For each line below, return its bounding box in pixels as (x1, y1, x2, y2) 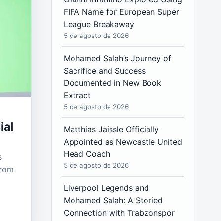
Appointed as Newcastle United (64, 137, 183, 147)
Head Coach (64, 149, 110, 159)
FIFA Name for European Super (64, 7, 180, 17)
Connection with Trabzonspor (64, 208, 175, 218)
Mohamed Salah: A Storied (64, 195, 163, 205)
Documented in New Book (64, 78, 162, 88)
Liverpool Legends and (64, 183, 149, 193)
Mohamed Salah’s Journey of (64, 53, 172, 63)
